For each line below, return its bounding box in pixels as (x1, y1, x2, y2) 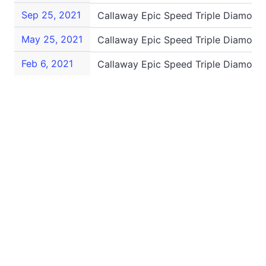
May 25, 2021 (21, 33, 83, 45)
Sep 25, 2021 (21, 9, 81, 21)
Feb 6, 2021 (21, 58, 73, 69)
